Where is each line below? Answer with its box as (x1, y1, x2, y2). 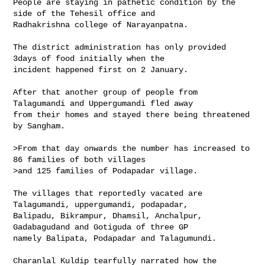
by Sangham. (13, 121, 66, 131)
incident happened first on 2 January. (13, 64, 189, 75)
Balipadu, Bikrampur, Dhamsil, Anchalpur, (13, 211, 203, 221)
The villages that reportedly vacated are (13, 188, 203, 198)
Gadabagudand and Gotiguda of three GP (13, 222, 193, 232)
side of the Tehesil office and (13, 8, 160, 18)
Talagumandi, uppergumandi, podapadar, (13, 199, 193, 209)
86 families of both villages (13, 154, 151, 164)
